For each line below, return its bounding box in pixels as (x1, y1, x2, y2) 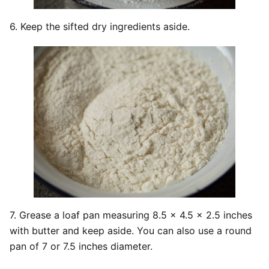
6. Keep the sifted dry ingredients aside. (10, 20, 190, 33)
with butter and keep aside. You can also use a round (10, 224, 252, 237)
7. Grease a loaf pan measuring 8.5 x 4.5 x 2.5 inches (10, 208, 252, 221)
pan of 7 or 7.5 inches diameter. (10, 240, 153, 252)
